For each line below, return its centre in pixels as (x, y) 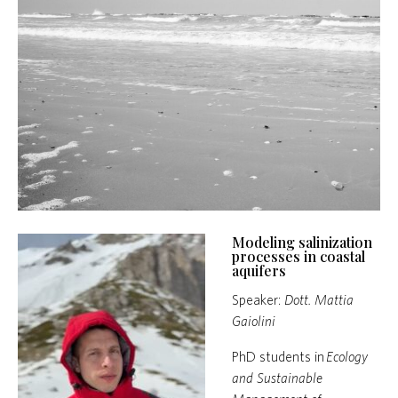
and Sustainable (277, 377)
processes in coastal (298, 256)
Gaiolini (254, 320)
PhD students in (279, 356)
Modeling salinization (302, 242)
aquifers (259, 270)
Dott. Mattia (319, 299)
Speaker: (258, 299)
